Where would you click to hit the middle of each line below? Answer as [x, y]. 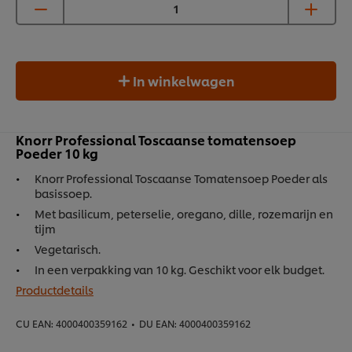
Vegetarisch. [68, 249]
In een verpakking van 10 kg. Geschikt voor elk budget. [180, 269]
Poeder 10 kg [57, 153]
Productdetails [55, 290]
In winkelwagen [183, 81]
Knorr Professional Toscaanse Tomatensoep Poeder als [181, 178]
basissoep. [63, 193]
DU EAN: [158, 324]
